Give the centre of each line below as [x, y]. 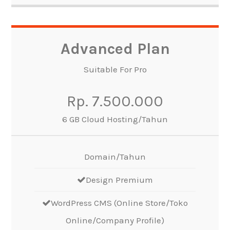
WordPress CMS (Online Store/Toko [119, 203]
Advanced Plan [115, 49]
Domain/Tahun [115, 156]
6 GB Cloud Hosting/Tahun [115, 119]
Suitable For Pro [115, 69]
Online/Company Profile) [115, 220]
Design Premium [119, 179]
